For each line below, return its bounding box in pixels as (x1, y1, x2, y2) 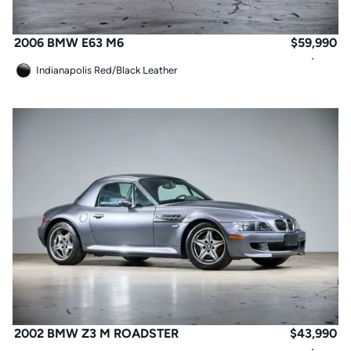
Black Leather (116, 63, 177, 76)
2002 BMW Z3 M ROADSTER (14, 326, 179, 342)
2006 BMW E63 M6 (14, 34, 124, 50)
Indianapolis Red (36, 63, 112, 76)
